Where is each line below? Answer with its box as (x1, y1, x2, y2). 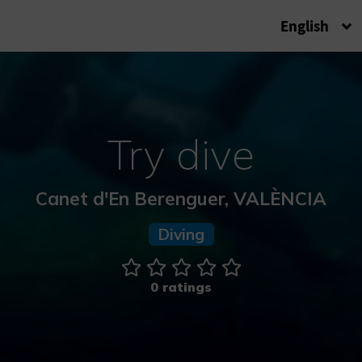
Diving (158, 224, 204, 244)
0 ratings (150, 279, 212, 296)
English (280, 16, 329, 36)
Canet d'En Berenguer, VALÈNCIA (36, 186, 326, 210)
